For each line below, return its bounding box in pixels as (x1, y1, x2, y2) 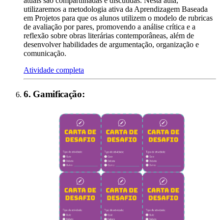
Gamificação (33, 88, 82, 99)
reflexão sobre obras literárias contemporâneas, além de (24, 31, 194, 40)
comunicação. (24, 49, 66, 58)
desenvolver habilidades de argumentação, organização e (24, 40, 199, 49)
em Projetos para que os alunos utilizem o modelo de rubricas (24, 14, 213, 23)
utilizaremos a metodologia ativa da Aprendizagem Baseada (24, 5, 208, 14)
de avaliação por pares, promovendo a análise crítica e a (24, 23, 195, 31)
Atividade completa (24, 66, 84, 75)
